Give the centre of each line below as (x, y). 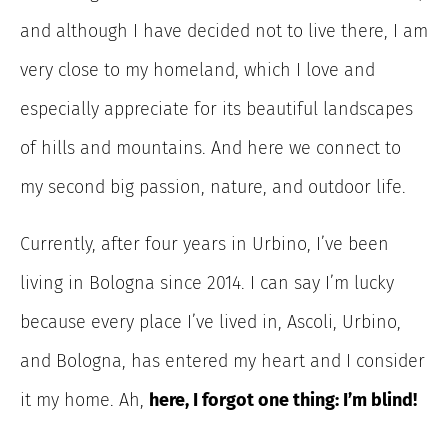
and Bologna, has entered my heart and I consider (222, 360)
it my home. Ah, (84, 399)
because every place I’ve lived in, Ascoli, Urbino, (210, 321)
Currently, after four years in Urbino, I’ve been (204, 243)
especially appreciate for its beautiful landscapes (216, 108)
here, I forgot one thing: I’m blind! (283, 399)
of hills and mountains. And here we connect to (210, 147)
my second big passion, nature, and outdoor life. (213, 186)
